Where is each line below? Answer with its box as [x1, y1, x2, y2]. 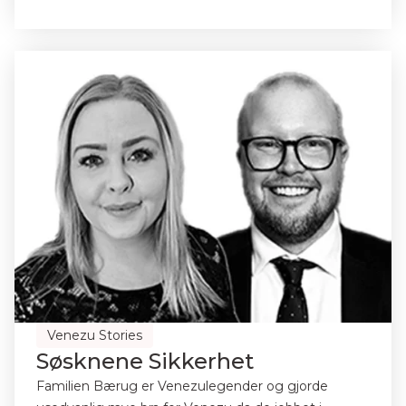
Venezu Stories [47, 327, 142, 343]
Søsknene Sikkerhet [36, 348, 254, 374]
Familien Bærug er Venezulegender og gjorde [36, 378, 328, 394]
